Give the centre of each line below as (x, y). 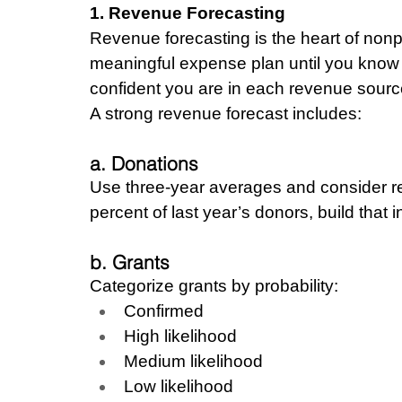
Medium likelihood (193, 361)
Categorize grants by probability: (214, 285)
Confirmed (164, 310)
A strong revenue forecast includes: (226, 113)
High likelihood (180, 336)
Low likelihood (179, 386)
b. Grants (130, 262)
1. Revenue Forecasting (188, 13)
